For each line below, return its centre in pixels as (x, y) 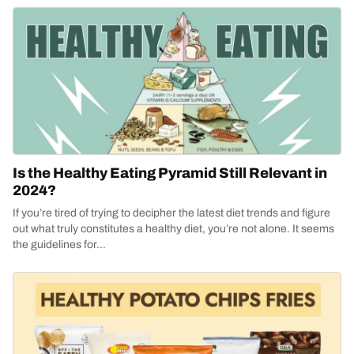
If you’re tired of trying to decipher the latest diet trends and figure (171, 213)
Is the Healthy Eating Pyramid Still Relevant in (170, 173)
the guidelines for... (59, 245)
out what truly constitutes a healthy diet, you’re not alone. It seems (173, 229)
